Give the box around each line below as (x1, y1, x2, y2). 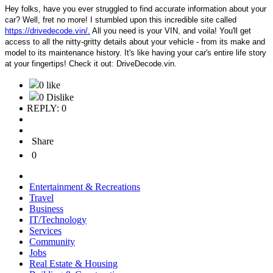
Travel (29, 193, 54, 204)
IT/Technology (29, 214, 87, 225)
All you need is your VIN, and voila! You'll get (90, 26, 251, 36)
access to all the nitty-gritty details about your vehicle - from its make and (5, 37, 265, 47)
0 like (39, 80, 60, 91)
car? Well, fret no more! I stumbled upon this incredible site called (5, 15, 236, 25)
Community (29, 236, 75, 247)
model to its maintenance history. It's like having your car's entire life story (5, 48, 266, 58)
